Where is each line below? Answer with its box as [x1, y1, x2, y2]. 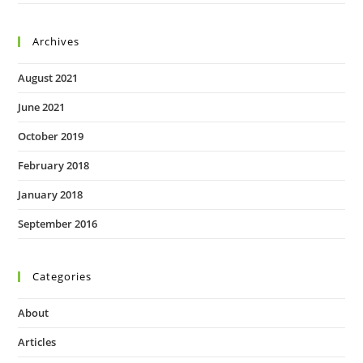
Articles [18, 335, 57, 350]
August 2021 [18, 70, 79, 86]
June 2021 [18, 100, 66, 115]
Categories [32, 269, 92, 284]
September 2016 [18, 216, 98, 232]
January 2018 [18, 187, 83, 203]
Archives [32, 34, 80, 49]
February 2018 [18, 158, 90, 173]
